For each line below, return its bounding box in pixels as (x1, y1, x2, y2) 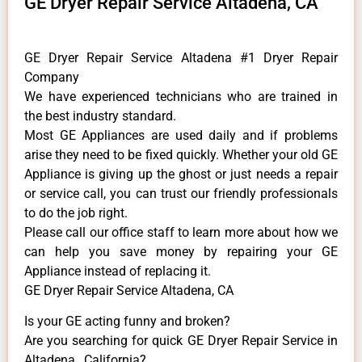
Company (24, 69, 79, 85)
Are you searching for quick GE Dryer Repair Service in (24, 333, 338, 349)
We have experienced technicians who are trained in (24, 88, 338, 104)
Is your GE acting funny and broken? (24, 314, 230, 330)
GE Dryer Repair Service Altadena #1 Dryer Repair (24, 49, 338, 65)
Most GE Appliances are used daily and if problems (24, 127, 338, 143)
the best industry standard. (24, 107, 176, 124)
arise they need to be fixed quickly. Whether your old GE (24, 146, 338, 162)
